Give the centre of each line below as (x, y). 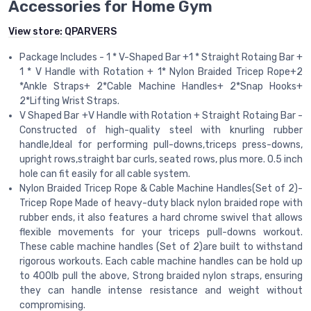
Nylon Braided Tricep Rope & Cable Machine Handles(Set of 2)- (161, 189)
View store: (36, 32)
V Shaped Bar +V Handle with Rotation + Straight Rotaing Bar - (161, 116)
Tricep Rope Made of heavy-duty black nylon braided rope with (161, 203)
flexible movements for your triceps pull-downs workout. (161, 233)
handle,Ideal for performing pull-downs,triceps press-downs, (161, 145)
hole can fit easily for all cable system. (105, 174)
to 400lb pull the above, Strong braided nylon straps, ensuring (161, 276)
